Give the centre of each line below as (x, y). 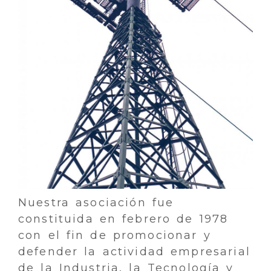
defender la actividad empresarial (134, 251)
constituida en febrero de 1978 (123, 219)
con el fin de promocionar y (115, 235)
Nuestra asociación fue (96, 202)
